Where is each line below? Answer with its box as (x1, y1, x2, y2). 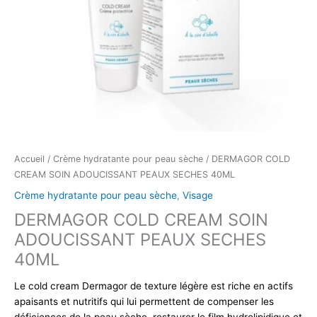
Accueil (14, 153, 45, 164)
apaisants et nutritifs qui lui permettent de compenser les (14, 295, 274, 307)
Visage (183, 190, 213, 202)
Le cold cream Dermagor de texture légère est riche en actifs (14, 279, 293, 292)
